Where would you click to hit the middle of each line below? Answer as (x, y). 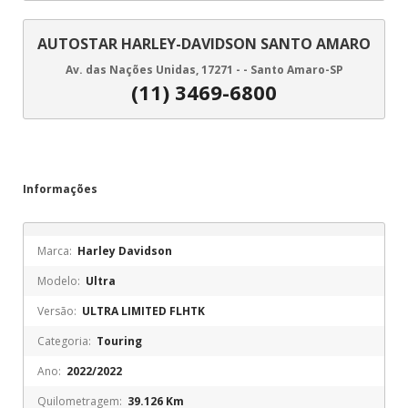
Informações (60, 189)
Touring (119, 342)
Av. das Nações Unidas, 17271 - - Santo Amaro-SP (204, 70)
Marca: (56, 251)
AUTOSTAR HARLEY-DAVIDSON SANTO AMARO (204, 44)
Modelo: (60, 281)
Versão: (58, 311)
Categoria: (66, 342)
